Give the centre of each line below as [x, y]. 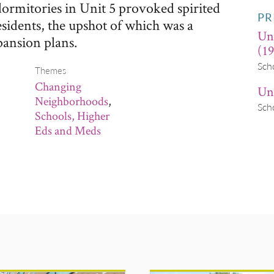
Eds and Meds [68, 130]
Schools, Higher [72, 116]
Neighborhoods [72, 101]
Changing [58, 86]
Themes [51, 70]
